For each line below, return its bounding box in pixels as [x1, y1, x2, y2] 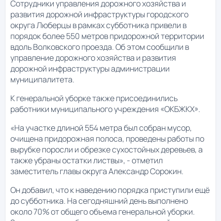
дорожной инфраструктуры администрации [10, 63, 170, 74]
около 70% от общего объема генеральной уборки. [10, 206, 195, 218]
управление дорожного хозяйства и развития [10, 52, 176, 64]
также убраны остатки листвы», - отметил [10, 155, 163, 166]
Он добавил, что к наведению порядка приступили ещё [10, 184, 210, 196]
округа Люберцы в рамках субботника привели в [10, 20, 186, 31]
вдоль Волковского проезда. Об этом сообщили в [10, 41, 189, 53]
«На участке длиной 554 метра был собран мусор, [10, 122, 192, 134]
